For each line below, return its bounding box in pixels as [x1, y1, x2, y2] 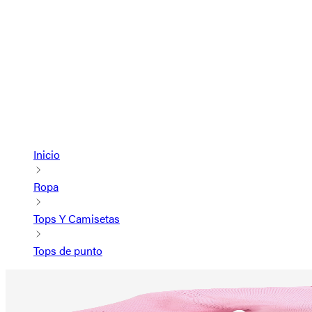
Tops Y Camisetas [33, 210, 120, 226]
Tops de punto [33, 242, 102, 258]
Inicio [33, 146, 60, 162]
